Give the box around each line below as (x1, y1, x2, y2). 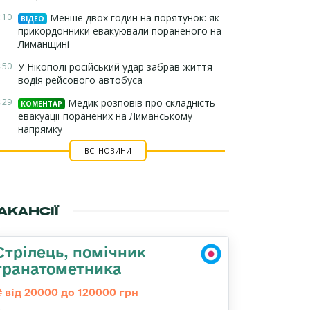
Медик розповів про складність (65, 96, 215, 109)
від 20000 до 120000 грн (2, 286, 138, 298)
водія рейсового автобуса (18, 73, 143, 86)
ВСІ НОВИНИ (84, 145, 131, 156)
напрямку (18, 122, 62, 136)
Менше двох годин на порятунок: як (47, 11, 219, 24)
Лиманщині (18, 37, 69, 51)
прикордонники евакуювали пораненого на (18, 24, 221, 37)
